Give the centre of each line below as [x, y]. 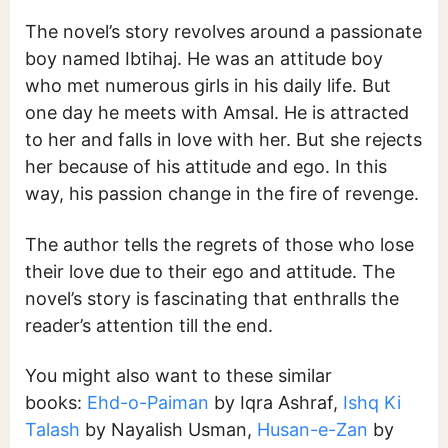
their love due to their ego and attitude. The [210, 271]
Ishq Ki [372, 403]
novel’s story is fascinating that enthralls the [212, 298]
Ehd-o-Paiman [148, 403]
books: [56, 403]
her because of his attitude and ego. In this [206, 167]
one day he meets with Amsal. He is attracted [217, 113]
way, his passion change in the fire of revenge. [222, 194]
